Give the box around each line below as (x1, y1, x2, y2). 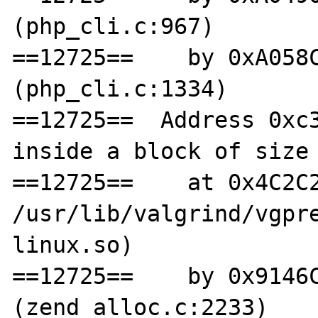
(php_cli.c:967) (12, 13, 215, 39)
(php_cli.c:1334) (12, 75, 229, 102)
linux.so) (12, 231, 134, 258)
